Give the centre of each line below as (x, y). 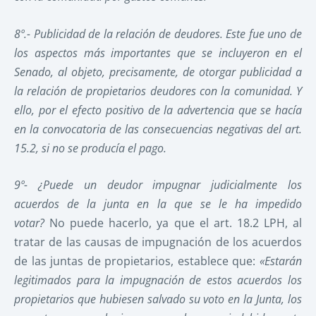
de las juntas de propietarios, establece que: (137, 261)
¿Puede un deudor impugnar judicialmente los (170, 185)
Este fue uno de (264, 34)
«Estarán (281, 261)
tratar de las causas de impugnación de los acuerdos (158, 242)
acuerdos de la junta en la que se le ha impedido (158, 204)
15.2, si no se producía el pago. (90, 148)
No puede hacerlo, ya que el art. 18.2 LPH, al (176, 223)
